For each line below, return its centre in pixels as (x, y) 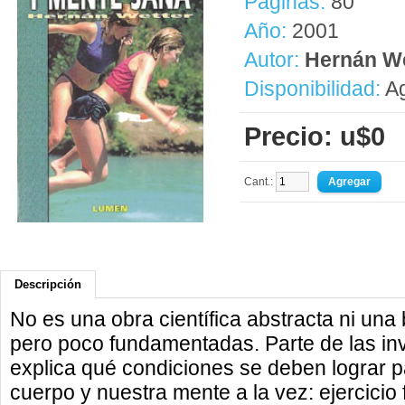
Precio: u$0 (315, 137)
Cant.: (260, 182)
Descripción (48, 284)
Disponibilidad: (312, 89)
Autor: (274, 60)
